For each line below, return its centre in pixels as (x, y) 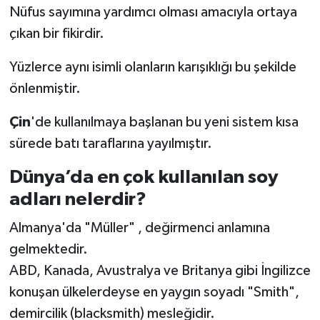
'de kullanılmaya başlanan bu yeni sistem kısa (164, 122)
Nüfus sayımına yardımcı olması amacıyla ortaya (153, 12)
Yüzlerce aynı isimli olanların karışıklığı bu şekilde (152, 67)
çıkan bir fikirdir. (56, 34)
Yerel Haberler (81, 41)
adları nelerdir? (77, 200)
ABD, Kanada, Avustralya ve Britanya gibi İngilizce (160, 270)
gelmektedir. (48, 249)
